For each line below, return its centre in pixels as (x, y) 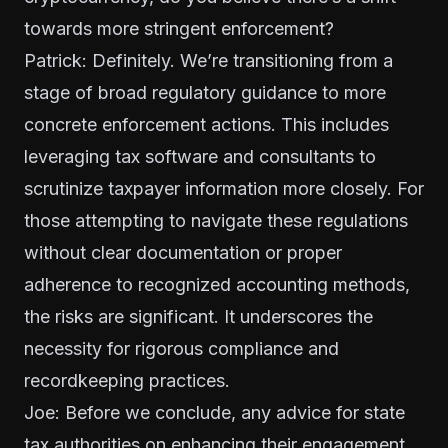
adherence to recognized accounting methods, (217, 284)
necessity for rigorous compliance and (181, 348)
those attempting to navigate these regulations (216, 220)
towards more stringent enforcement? (179, 28)
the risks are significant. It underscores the (198, 316)
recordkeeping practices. (127, 380)
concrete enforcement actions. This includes (206, 124)
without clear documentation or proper (183, 252)
